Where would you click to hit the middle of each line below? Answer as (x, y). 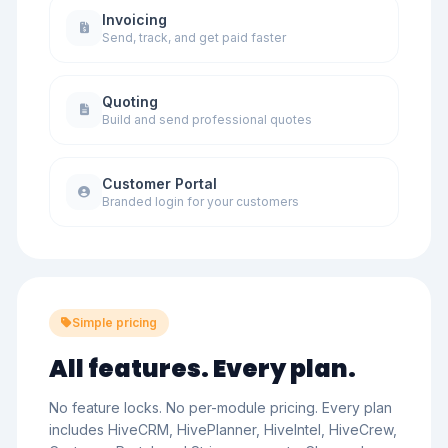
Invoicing (134, 19)
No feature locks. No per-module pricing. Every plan (220, 407)
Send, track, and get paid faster (194, 37)
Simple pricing (114, 322)
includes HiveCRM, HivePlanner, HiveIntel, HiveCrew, (223, 429)
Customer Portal (159, 183)
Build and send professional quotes (207, 119)
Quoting (130, 101)
